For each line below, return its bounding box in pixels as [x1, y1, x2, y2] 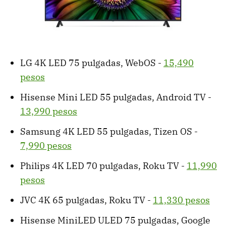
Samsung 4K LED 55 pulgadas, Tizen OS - [20, 126, 198, 138]
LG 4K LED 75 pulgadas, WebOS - [20, 57, 163, 69]
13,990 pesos [20, 105, 77, 118]
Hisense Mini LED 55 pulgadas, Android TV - [20, 91, 211, 103]
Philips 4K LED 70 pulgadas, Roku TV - [20, 160, 187, 172]
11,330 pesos [153, 194, 210, 206]
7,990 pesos [20, 140, 72, 152]
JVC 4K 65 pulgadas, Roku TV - [20, 194, 153, 206]
